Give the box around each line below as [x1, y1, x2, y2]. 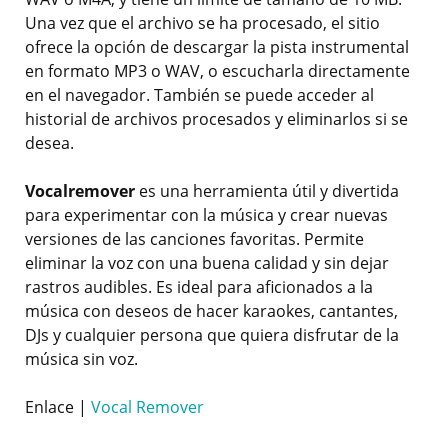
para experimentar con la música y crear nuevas [25, 204, 388, 227]
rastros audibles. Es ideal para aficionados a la [25, 276, 373, 299]
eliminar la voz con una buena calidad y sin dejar [25, 252, 389, 275]
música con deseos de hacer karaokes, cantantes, [25, 300, 398, 323]
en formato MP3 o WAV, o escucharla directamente [25, 60, 410, 83]
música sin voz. [25, 348, 138, 371]
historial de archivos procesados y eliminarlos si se [25, 108, 408, 131]
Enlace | [25, 396, 91, 419]
